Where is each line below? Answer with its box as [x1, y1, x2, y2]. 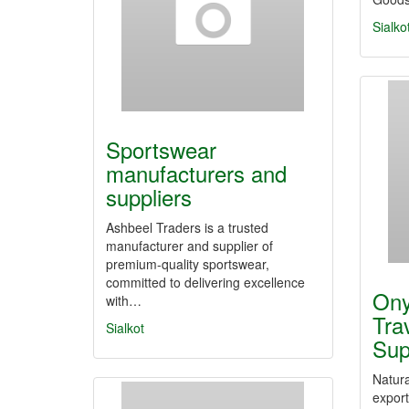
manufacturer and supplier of [106, 236, 273, 255]
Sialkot [106, 319, 144, 337]
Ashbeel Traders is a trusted [106, 218, 268, 236]
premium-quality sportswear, [106, 255, 269, 273]
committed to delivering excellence [106, 273, 305, 291]
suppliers [106, 181, 192, 213]
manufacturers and [106, 157, 287, 189]
